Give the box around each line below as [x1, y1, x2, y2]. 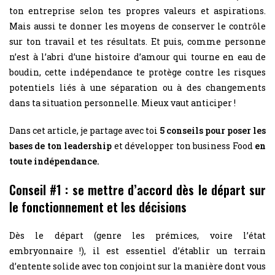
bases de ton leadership [9, 139, 114, 152]
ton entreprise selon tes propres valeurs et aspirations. [9, 4, 266, 17]
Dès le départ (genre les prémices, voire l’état [9, 229, 266, 241]
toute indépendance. [9, 155, 99, 167]
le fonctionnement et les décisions [9, 197, 187, 216]
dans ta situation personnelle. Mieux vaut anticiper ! [9, 96, 236, 109]
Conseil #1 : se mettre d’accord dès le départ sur [9, 180, 266, 199]
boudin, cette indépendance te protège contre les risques [9, 66, 266, 78]
